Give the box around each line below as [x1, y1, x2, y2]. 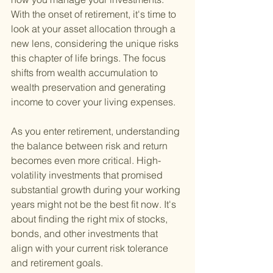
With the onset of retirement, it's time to [11, 8, 179, 21]
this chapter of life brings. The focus [11, 52, 168, 65]
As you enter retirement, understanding [11, 125, 182, 138]
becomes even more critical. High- [11, 154, 161, 167]
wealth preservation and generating [11, 81, 168, 94]
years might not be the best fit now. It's [11, 198, 179, 211]
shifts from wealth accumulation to [11, 66, 160, 79]
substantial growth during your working [11, 183, 183, 196]
